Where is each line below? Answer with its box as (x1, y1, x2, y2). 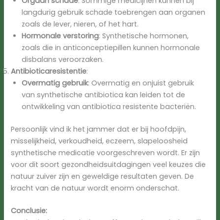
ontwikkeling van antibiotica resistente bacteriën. (22, 102, 196, 112)
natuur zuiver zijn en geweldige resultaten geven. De (11, 171, 194, 182)
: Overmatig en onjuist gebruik (88, 78, 194, 88)
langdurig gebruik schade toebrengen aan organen (22, 7, 206, 18)
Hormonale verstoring (22, 31, 99, 41)
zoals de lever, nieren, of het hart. (22, 19, 139, 29)
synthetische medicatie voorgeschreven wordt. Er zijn (11, 148, 200, 158)
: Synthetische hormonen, (99, 31, 189, 41)
